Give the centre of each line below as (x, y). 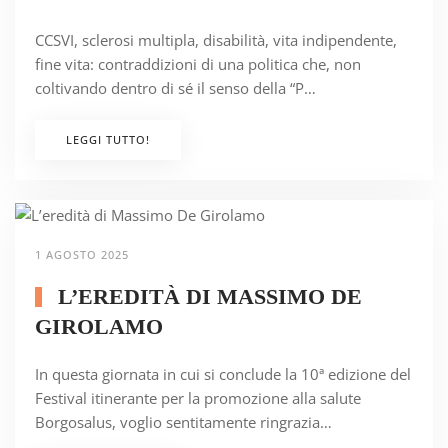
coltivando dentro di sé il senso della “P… (175, 88)
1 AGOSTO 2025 (82, 255)
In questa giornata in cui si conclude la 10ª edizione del (223, 374)
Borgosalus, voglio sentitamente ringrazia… (183, 422)
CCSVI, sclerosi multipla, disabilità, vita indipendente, (216, 40)
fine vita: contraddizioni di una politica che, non (198, 64)
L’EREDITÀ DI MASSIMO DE (206, 297)
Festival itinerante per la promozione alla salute (198, 398)
